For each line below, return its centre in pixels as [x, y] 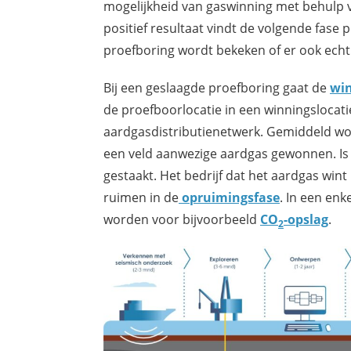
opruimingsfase [229, 198]
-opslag [306, 220]
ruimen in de [141, 197]
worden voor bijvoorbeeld [182, 219]
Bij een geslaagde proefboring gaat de [217, 88]
